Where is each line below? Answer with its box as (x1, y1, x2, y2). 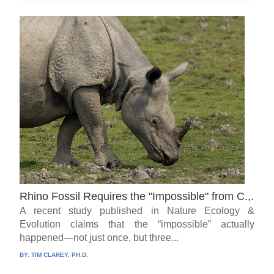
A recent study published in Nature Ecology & (20, 206, 254, 217)
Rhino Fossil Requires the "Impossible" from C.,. (20, 190, 254, 203)
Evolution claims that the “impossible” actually (20, 219, 254, 230)
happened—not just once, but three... (20, 232, 179, 243)
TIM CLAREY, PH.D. (31, 251, 89, 259)
